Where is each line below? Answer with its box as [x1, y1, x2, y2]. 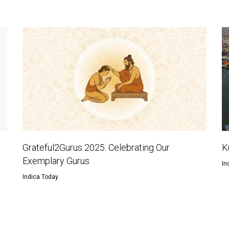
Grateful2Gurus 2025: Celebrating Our [22, 142, 170, 153]
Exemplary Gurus [22, 155, 89, 166]
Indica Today [22, 173, 58, 180]
